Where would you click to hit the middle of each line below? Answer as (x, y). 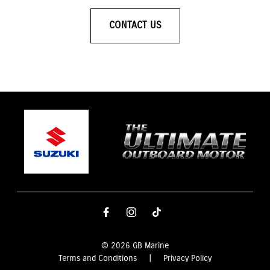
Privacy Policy (187, 258)
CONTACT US (135, 26)
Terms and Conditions (98, 258)
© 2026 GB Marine (135, 246)
